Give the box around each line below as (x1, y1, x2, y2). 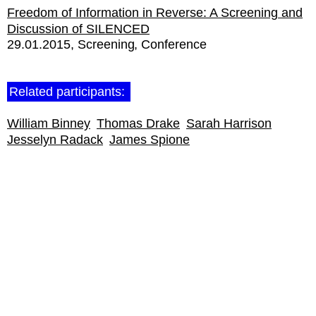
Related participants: (9, 84, 128, 99)
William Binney (7, 116, 90, 130)
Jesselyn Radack (7, 132, 103, 147)
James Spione (109, 132, 190, 147)
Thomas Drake (97, 116, 180, 130)
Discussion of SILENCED (7, 21, 150, 36)
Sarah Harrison (186, 116, 272, 130)
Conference (141, 37, 207, 51)
